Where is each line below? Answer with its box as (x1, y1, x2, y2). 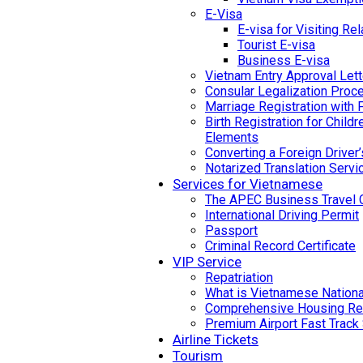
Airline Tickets (173, 331, 258, 348)
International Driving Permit (205, 207, 359, 223)
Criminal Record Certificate (205, 237, 356, 254)
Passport (205, 222, 258, 238)
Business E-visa (237, 52, 330, 68)
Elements (205, 129, 258, 145)
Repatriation (205, 269, 273, 285)
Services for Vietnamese (173, 175, 322, 192)
